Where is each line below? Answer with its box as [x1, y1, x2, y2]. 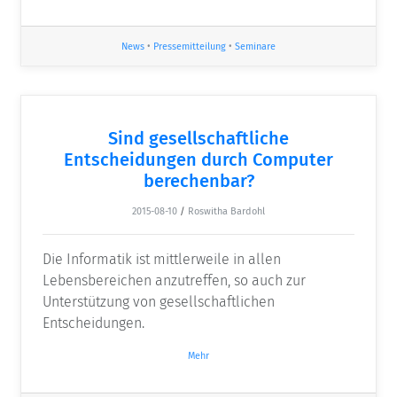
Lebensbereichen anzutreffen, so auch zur [43, 271, 306, 289]
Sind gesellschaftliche [108, 127, 289, 149]
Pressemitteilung [153, 40, 226, 52]
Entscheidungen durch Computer [64, 148, 333, 170]
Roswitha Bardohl [188, 205, 265, 217]
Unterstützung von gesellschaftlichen [43, 292, 275, 310]
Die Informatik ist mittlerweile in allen [43, 250, 281, 268]
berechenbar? [143, 169, 254, 191]
